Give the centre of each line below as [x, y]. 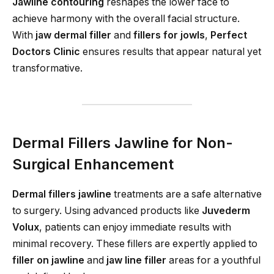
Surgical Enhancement [93, 165]
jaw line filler [136, 261]
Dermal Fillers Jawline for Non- [123, 143]
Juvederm [226, 211]
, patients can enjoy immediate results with [135, 228]
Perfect [229, 35]
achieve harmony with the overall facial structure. [126, 18]
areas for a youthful [213, 261]
